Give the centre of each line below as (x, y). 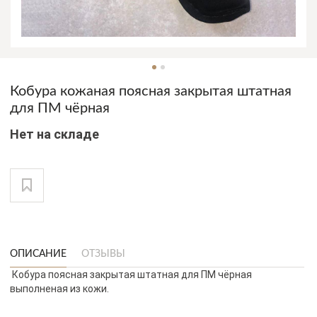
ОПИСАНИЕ (38, 254)
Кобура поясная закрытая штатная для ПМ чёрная (131, 274)
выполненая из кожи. (59, 288)
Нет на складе (54, 134)
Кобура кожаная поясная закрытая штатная (151, 91)
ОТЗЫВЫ (103, 254)
